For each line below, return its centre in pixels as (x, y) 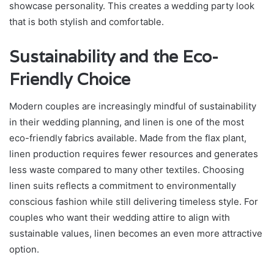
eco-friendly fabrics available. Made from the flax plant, (128, 138)
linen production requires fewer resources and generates (134, 154)
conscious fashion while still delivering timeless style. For (134, 202)
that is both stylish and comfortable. (87, 21)
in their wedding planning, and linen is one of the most (127, 122)
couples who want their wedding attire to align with (120, 218)
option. (24, 250)
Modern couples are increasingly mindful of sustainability (133, 106)
